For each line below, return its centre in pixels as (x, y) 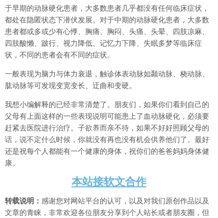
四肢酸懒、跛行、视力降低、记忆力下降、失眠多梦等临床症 (103, 43)
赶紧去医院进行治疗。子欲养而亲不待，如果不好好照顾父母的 (107, 128)
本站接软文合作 (109, 182)
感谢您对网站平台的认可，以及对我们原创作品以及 (125, 201)
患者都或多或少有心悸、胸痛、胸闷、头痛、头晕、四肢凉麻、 (107, 31)
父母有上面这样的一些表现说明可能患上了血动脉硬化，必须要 (107, 116)
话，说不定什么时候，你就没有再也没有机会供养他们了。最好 (107, 139)
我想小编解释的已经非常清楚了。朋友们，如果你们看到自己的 (107, 104)
